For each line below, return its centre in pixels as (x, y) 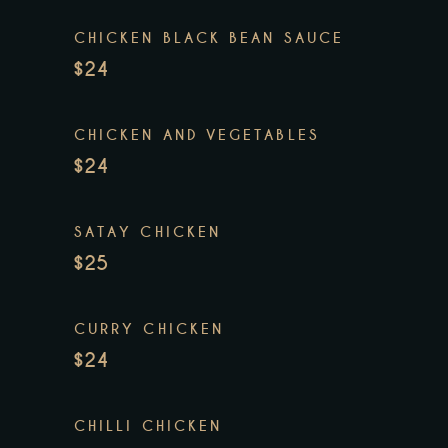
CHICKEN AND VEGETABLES (197, 134)
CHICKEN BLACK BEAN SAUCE (209, 37)
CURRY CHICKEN (149, 328)
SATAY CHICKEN (148, 231)
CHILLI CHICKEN (148, 425)
